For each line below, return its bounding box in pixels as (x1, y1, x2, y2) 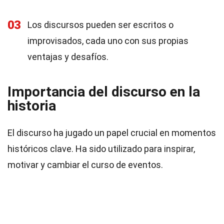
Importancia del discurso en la (7, 83, 200, 100)
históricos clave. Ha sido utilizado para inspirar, (7, 143, 195, 154)
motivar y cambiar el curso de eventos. (7, 159, 163, 170)
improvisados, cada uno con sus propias (27, 35, 188, 46)
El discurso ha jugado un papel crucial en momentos (7, 127, 216, 138)
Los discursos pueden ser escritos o (27, 19, 173, 30)
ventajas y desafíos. (27, 51, 108, 62)
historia (7, 97, 56, 114)
